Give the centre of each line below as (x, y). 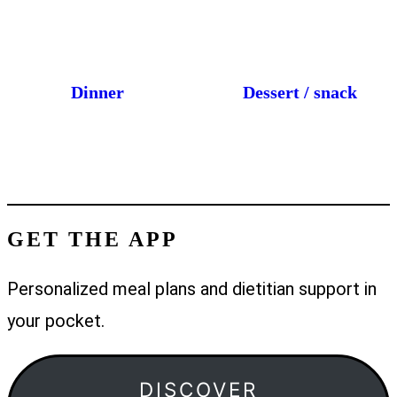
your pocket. (56, 320)
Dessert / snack (300, 92)
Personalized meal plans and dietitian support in (192, 288)
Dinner (97, 92)
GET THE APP (93, 239)
